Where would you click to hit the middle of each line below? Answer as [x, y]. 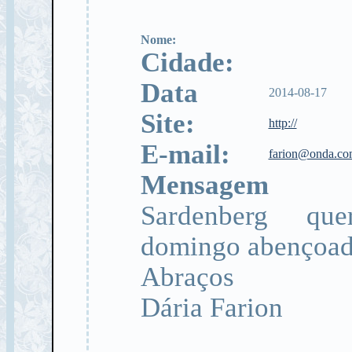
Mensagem [204, 185]
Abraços [187, 277]
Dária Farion [211, 307]
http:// [282, 123]
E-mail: [192, 154]
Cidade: [191, 62]
